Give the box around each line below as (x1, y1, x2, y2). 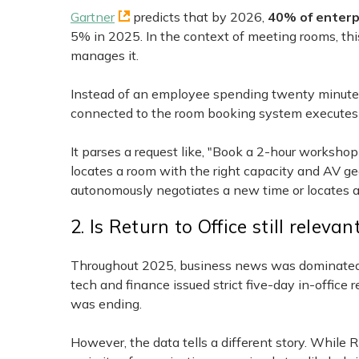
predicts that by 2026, (130, 9, 268, 26)
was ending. (71, 295, 142, 312)
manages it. (71, 47, 139, 64)
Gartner (71, 9, 115, 26)
